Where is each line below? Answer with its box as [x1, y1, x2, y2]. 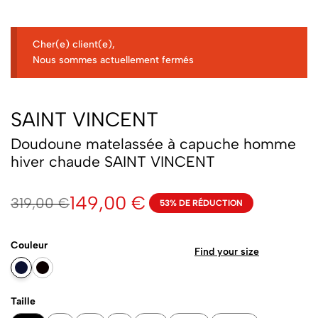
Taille [11, 295, 35, 308]
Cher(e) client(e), [33, 38, 116, 50]
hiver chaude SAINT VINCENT [11, 153, 215, 171]
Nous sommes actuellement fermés [33, 53, 194, 66]
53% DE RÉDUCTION [160, 198, 243, 209]
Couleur [11, 239, 48, 252]
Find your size [194, 246, 259, 258]
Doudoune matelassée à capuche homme [11, 135, 296, 153]
